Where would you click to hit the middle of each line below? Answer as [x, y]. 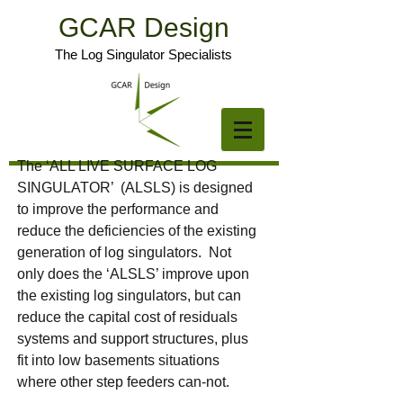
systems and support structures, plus [133, 339]
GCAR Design [144, 27]
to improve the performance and [118, 209]
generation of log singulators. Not [124, 252]
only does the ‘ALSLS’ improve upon [133, 274]
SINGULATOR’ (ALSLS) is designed [135, 188]
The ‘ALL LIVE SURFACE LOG [117, 166]
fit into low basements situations [118, 360]
